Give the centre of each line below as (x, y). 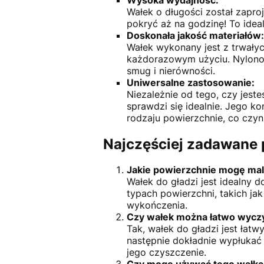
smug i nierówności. (171, 70)
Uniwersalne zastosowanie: (190, 82)
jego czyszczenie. (166, 253)
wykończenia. (157, 205)
